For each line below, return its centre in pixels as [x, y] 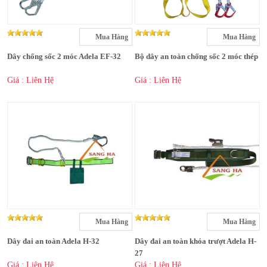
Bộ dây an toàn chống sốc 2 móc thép [196, 57]
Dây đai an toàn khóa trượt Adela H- [195, 241]
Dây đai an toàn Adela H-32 [53, 241]
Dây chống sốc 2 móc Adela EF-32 [64, 57]
